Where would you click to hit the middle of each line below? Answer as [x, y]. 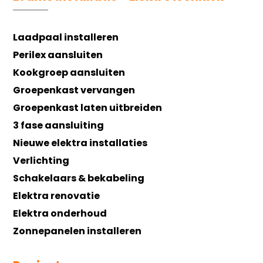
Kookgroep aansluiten [69, 72]
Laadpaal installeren [66, 37]
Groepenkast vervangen [74, 90]
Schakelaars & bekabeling [79, 178]
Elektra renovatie [57, 195]
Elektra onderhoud [60, 213]
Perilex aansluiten [58, 55]
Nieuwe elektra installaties [80, 143]
